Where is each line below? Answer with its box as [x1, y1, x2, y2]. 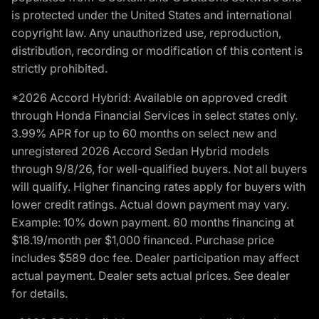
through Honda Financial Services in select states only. [11, 108, 298, 123]
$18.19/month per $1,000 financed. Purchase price [11, 233, 274, 248]
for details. [11, 286, 68, 301]
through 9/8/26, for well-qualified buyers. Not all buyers [11, 162, 307, 177]
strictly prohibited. [11, 61, 108, 76]
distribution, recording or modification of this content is [11, 43, 303, 58]
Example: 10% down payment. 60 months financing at [11, 215, 294, 230]
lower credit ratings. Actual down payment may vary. [11, 197, 289, 212]
